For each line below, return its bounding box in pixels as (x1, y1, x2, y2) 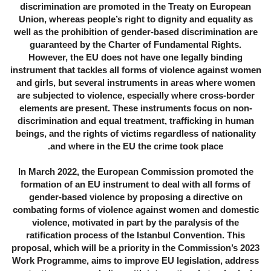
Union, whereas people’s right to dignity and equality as (18, 14, 253, 25)
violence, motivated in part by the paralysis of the (32, 217, 239, 228)
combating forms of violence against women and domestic (12, 204, 259, 215)
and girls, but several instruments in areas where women (16, 77, 255, 88)
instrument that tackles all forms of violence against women (10, 65, 261, 76)
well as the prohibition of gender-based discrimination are (13, 27, 258, 38)
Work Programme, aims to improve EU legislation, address (12, 255, 259, 266)
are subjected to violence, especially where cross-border (16, 90, 255, 101)
